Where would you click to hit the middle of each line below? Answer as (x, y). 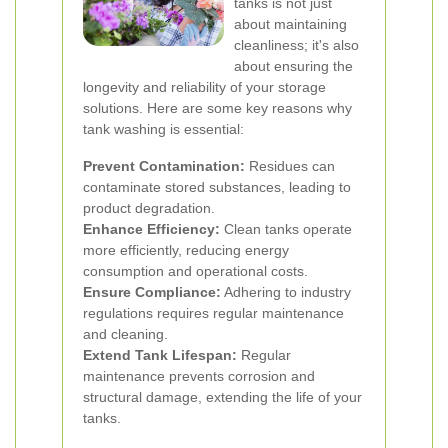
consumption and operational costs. (195, 271)
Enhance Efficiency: (151, 229)
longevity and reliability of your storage (204, 87)
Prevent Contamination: (164, 166)
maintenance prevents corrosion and (199, 376)
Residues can (290, 166)
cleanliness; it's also (296, 45)
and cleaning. (125, 334)
